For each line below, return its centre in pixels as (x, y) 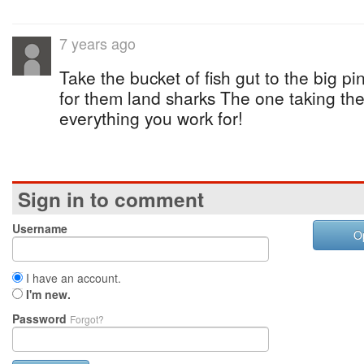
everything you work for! (151, 118)
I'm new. (48, 294)
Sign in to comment (111, 199)
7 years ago (97, 43)
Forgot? (87, 319)
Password (41, 318)
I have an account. (72, 278)
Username (40, 228)
